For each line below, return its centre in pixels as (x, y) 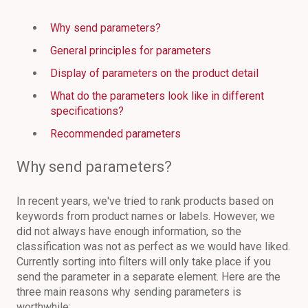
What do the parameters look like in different (157, 96)
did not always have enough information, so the (129, 231)
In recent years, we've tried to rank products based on (145, 201)
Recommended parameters (115, 134)
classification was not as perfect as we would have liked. (153, 246)
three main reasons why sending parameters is (129, 291)
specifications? (87, 111)
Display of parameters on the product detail (154, 74)
